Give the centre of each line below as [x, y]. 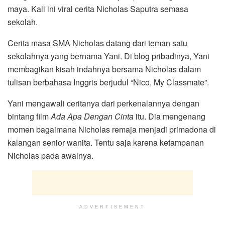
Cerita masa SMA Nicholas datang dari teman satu [97, 43]
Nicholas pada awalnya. [50, 155]
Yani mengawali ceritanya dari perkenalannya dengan [103, 103]
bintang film [29, 116]
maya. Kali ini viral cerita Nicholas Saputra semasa [98, 9]
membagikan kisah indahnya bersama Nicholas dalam [104, 69]
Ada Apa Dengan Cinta [92, 116]
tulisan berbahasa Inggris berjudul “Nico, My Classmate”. [108, 82]
